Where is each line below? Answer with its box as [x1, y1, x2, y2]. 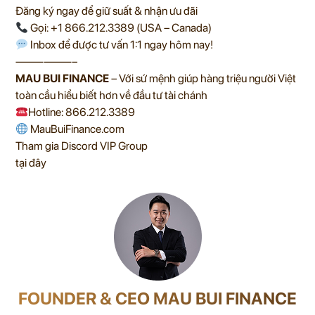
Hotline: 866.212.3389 [28, 105, 136, 120]
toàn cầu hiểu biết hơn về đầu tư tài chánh [15, 89, 207, 103]
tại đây [15, 156, 46, 170]
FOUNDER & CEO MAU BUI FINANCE [18, 288, 297, 309]
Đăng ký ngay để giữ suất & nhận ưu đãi [15, 4, 198, 18]
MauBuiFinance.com [28, 122, 125, 136]
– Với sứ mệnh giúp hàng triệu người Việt [109, 72, 296, 86]
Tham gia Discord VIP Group [15, 139, 148, 153]
